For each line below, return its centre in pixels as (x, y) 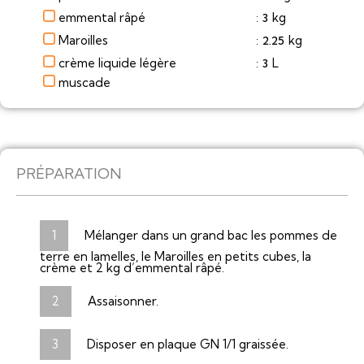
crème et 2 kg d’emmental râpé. (132, 268)
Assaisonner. (123, 301)
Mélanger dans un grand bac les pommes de (211, 236)
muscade (91, 83)
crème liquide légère (117, 63)
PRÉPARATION (69, 174)
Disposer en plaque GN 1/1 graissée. (188, 344)
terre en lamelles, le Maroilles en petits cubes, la (175, 257)
